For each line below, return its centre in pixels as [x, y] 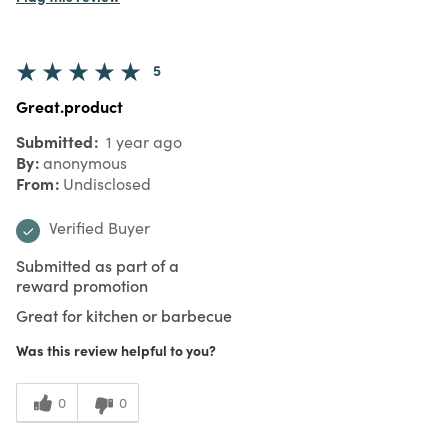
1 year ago [142, 141]
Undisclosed [107, 183]
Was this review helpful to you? [116, 349]
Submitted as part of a [97, 264]
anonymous [85, 162]
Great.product [69, 105]
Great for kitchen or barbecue [124, 314]
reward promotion [82, 284]
